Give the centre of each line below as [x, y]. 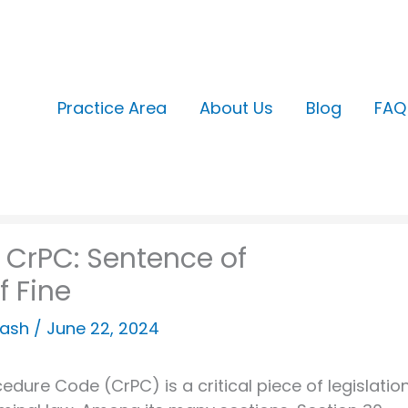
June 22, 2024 [103, 328]
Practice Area [112, 107]
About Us [237, 107]
